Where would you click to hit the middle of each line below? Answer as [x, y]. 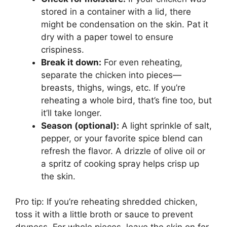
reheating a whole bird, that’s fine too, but [126, 100]
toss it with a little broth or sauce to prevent [104, 215]
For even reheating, [142, 62]
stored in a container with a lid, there [116, 11]
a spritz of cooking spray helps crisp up [120, 163]
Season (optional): [80, 125]
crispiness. [63, 49]
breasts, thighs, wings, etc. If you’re [113, 87]
